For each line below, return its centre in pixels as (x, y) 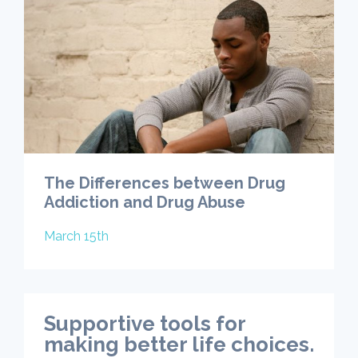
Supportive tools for (145, 323)
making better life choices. (179, 344)
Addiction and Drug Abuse (145, 202)
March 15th (76, 236)
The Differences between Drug (165, 183)
